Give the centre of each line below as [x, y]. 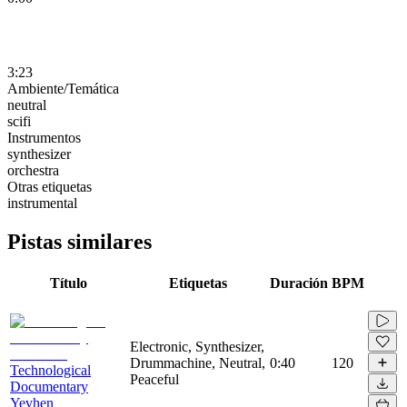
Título [68, 283]
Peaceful [154, 379]
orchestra [33, 170]
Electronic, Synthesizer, [197, 346]
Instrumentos [44, 137]
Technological [50, 370]
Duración [299, 283]
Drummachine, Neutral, [198, 362]
